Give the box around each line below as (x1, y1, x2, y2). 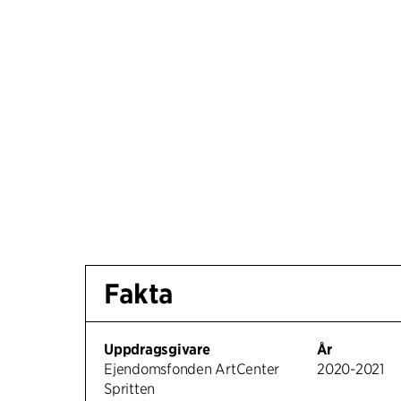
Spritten (104, 380, 156, 397)
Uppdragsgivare (104, 340, 210, 358)
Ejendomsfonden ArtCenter (104, 360, 280, 378)
